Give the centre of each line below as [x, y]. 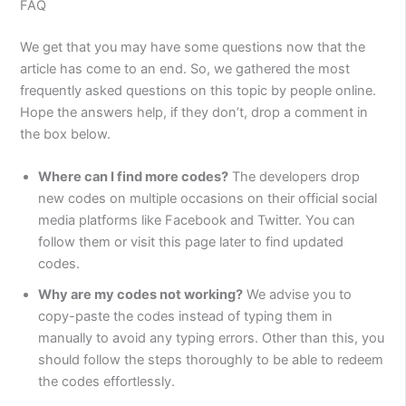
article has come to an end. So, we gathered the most [185, 68]
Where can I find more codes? [134, 177]
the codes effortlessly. [107, 382]
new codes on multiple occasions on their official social [208, 199]
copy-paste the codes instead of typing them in [186, 317]
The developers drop [295, 177]
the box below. [66, 134]
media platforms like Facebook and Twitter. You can [197, 221]
